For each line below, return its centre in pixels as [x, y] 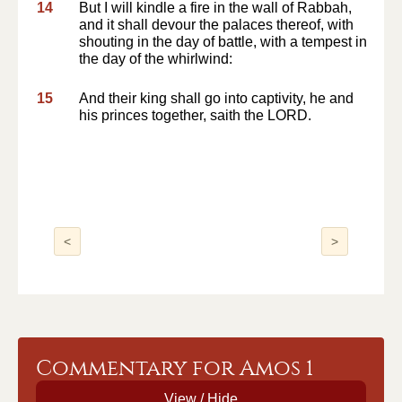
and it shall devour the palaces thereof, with [216, 25]
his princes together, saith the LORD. [195, 115]
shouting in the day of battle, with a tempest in [223, 42]
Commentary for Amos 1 [175, 368]
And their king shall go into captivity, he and [216, 98]
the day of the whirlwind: [156, 59]
